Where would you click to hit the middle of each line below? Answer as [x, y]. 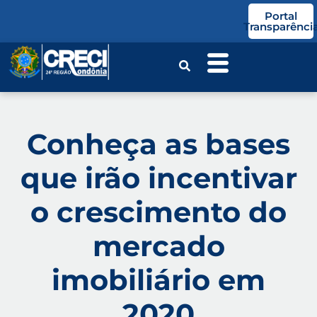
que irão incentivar [158, 178]
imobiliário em [158, 280]
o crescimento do [158, 212]
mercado [158, 246]
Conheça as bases [158, 144]
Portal [281, 16]
